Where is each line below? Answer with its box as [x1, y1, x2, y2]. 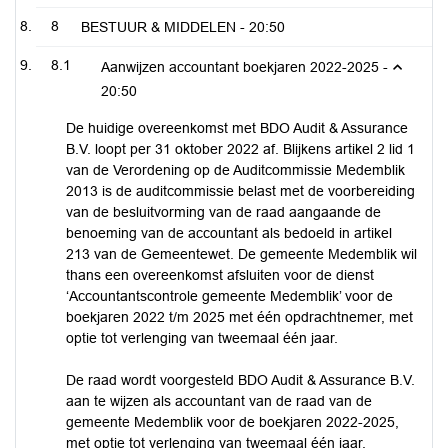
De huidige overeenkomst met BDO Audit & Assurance [66, 120, 408, 136]
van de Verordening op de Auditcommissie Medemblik [66, 162, 405, 178]
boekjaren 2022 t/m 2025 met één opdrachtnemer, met [66, 309, 413, 325]
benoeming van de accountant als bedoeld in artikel [66, 225, 392, 241]
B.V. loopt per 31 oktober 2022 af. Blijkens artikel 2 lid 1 [66, 141, 415, 157]
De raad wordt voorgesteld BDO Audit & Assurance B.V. [66, 372, 415, 388]
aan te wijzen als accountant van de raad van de [66, 393, 372, 409]
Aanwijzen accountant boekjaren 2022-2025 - [101, 59, 388, 75]
